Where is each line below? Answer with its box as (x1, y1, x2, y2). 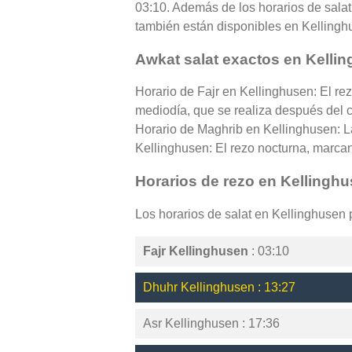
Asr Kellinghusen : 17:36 (143, 316, 280, 330)
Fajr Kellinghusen (143, 244, 248, 258)
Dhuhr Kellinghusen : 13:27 (143, 280, 295, 294)
